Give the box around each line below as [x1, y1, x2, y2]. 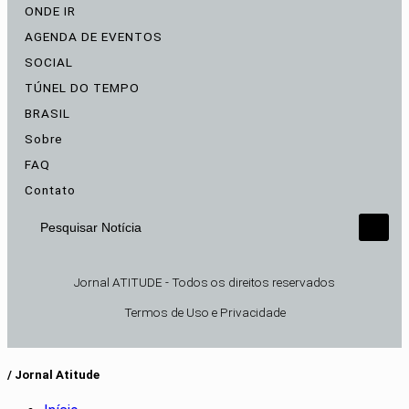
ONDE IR [25, 3, 76, 18]
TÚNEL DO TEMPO [25, 79, 140, 95]
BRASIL [25, 105, 70, 121]
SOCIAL [25, 54, 73, 69]
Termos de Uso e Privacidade [123, 304, 286, 320]
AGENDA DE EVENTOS [25, 28, 163, 44]
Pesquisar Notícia [29, 226, 142, 245]
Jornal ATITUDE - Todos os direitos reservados [74, 274, 335, 289]
